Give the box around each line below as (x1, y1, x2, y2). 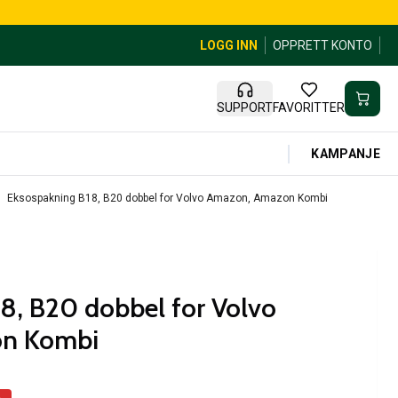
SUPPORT (217, 100, 274, 115)
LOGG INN (200, 38, 258, 52)
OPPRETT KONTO (273, 38, 372, 52)
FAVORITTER (273, 100, 346, 115)
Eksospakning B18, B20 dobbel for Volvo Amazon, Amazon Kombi (7, 192, 328, 204)
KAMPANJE (311, 146, 380, 161)
